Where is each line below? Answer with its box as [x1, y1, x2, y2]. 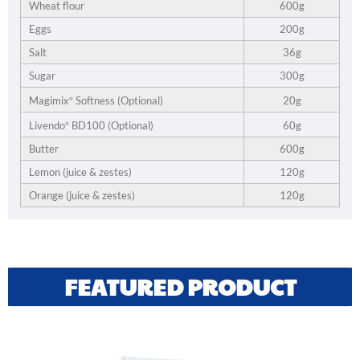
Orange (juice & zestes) [29, 188, 135, 202]
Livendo [29, 119, 65, 133]
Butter [29, 141, 59, 155]
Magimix [29, 94, 69, 108]
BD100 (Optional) [69, 119, 153, 133]
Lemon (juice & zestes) [29, 165, 132, 178]
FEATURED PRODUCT [63, 270, 297, 302]
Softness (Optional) [73, 94, 163, 108]
